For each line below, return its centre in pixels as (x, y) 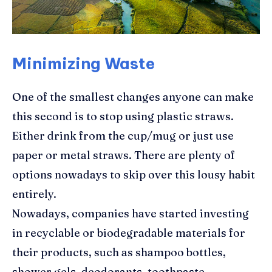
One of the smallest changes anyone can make (133, 97)
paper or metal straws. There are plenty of (124, 155)
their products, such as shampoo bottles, (119, 252)
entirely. (34, 194)
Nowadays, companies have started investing (131, 213)
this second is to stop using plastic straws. (123, 116)
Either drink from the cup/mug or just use (123, 135)
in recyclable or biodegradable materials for (129, 233)
